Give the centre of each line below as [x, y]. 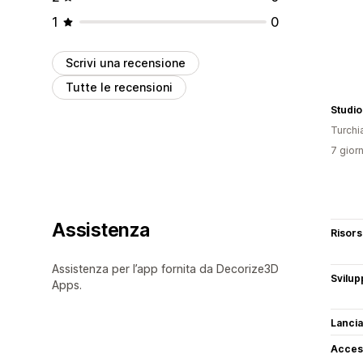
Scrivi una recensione [126, 62]
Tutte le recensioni [119, 87]
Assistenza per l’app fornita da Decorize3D [165, 268]
